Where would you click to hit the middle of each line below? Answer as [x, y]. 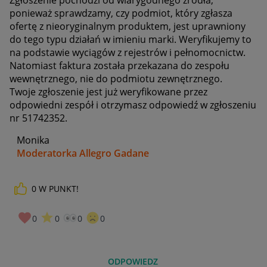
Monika [30, 140]
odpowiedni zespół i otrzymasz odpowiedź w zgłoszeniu [133, 105]
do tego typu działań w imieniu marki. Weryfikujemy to [131, 39]
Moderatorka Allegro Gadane [83, 153]
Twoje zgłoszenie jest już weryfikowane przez [108, 91]
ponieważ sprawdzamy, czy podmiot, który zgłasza [121, 13]
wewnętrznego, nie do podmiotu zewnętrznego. [117, 78]
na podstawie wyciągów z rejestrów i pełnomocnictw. [128, 52]
